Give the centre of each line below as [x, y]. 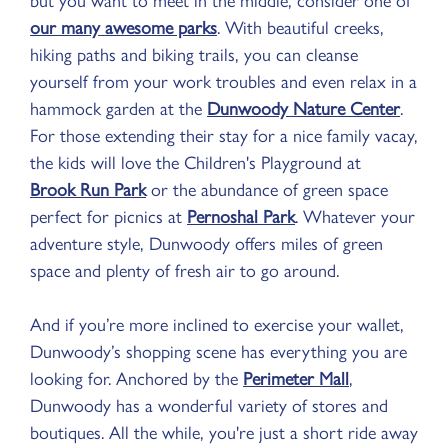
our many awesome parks [123, 25]
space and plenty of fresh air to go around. [184, 268]
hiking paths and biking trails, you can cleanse [194, 52]
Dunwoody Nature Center [303, 106]
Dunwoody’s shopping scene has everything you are [218, 349]
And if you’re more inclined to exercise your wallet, [217, 322]
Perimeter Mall [296, 376]
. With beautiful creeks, [300, 25]
